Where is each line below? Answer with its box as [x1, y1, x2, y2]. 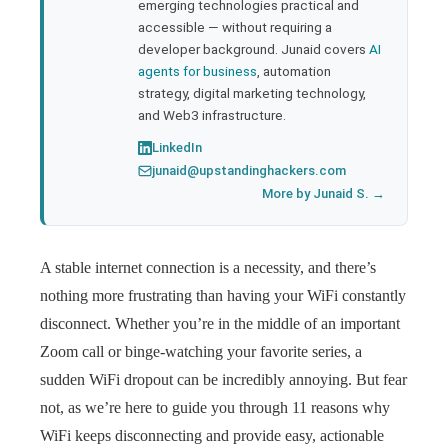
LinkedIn [152, 140, 202, 155]
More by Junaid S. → [262, 186, 385, 201]
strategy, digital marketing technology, [138, 85, 366, 101]
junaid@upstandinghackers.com [152, 163, 346, 178]
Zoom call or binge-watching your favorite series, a [40, 343, 362, 360]
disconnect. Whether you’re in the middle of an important [40, 315, 400, 332]
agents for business [138, 63, 257, 79]
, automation [257, 63, 331, 79]
